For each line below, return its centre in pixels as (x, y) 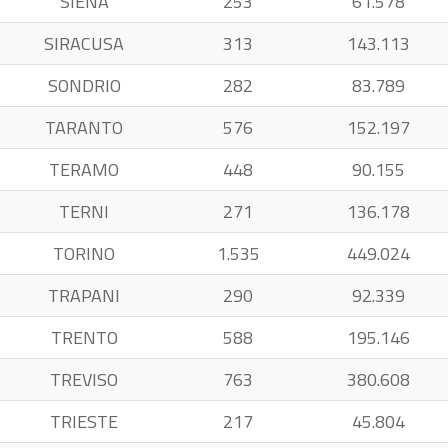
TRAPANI (84, 295)
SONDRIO (84, 85)
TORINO (84, 253)
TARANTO (84, 127)
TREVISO (84, 379)
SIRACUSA (84, 43)
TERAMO (84, 169)
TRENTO (84, 337)
